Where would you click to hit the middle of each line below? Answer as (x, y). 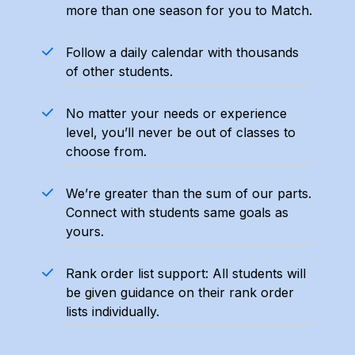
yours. (84, 231)
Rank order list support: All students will (185, 273)
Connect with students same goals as (177, 212)
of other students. (119, 71)
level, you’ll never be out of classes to (180, 132)
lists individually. (112, 311)
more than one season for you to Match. (189, 10)
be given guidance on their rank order (179, 292)
